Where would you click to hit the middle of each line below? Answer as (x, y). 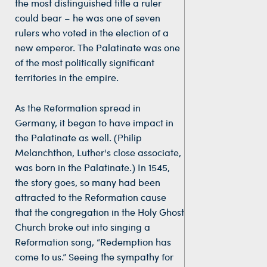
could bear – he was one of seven (88, 17)
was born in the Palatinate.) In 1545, (92, 167)
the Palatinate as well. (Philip (78, 137)
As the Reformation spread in (78, 107)
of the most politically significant (85, 62)
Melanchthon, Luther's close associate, (98, 152)
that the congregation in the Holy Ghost (100, 212)
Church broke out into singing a (83, 226)
